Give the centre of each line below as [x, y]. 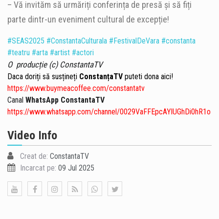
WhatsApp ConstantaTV [65, 100]
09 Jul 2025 [75, 168]
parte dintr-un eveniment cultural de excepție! [88, 20]
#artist [60, 53]
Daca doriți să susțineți [43, 77]
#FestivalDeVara [134, 41]
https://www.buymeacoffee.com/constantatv [76, 88]
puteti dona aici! [148, 77]
